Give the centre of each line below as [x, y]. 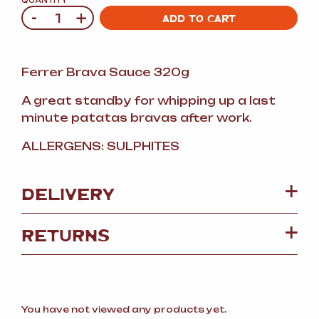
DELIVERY [68, 193]
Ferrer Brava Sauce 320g [105, 72]
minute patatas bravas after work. [137, 118]
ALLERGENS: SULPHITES [100, 146]
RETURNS [66, 234]
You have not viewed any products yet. [124, 309]
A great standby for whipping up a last [148, 101]
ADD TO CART [199, 18]
